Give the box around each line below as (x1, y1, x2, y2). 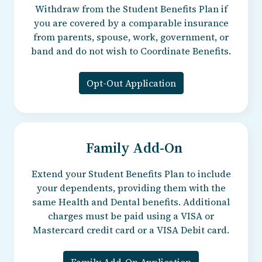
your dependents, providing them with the (36, 181, 226, 194)
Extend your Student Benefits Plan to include (31, 167, 231, 180)
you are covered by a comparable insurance (33, 16, 229, 29)
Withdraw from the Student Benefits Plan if (35, 2, 227, 15)
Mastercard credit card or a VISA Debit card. (33, 223, 229, 236)
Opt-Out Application (86, 76, 176, 89)
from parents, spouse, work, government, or (33, 30, 229, 43)
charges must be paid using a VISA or (48, 209, 214, 222)
